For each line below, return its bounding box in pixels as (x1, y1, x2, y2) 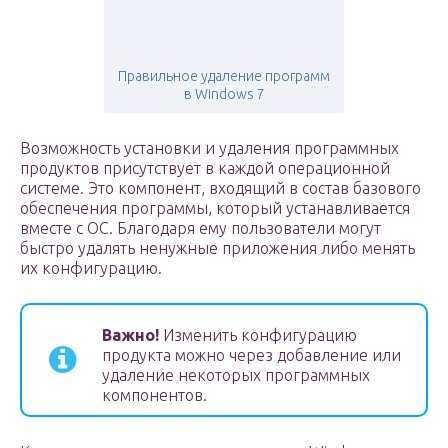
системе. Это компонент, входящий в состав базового (20, 179, 421, 198)
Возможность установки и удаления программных (20, 139, 399, 158)
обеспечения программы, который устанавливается (20, 199, 410, 218)
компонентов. (102, 386, 207, 405)
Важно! (102, 326, 159, 345)
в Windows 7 (183, 86, 265, 103)
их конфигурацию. (20, 259, 162, 278)
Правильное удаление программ (118, 68, 330, 85)
